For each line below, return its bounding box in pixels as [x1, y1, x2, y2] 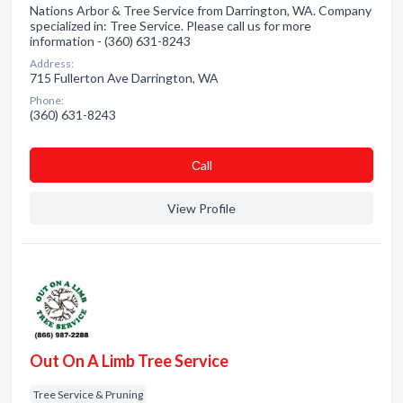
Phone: [30, 94, 64, 107]
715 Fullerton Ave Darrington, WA [30, 70, 219, 85]
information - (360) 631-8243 [30, 33, 191, 49]
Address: [30, 57, 74, 70]
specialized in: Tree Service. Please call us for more [30, 18, 311, 33]
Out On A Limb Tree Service [30, 351, 228, 371]
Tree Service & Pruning [33, 388, 143, 401]
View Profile [167, 201, 236, 216]
